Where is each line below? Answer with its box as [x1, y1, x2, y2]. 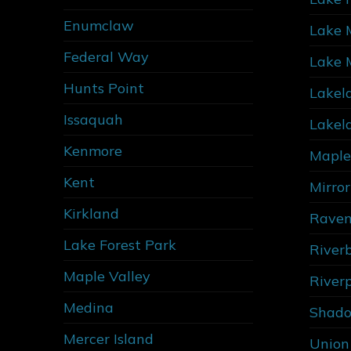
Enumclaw [63, 16, 134, 34]
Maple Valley [63, 266, 150, 285]
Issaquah [63, 110, 123, 128]
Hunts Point [63, 78, 144, 97]
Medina [63, 298, 114, 317]
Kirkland [63, 204, 119, 223]
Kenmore [63, 141, 122, 160]
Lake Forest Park [63, 235, 176, 254]
